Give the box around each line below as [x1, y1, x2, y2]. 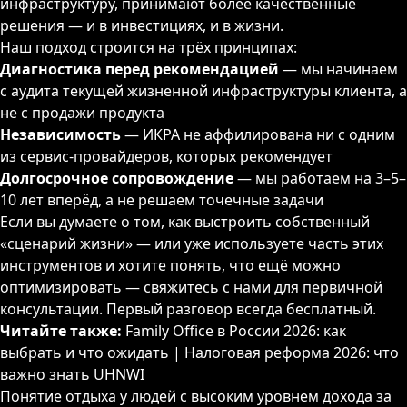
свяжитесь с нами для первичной [144, 277, 382, 297]
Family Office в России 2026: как [125, 321, 346, 341]
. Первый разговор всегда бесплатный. [99, 299, 376, 319]
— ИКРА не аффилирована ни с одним [121, 124, 395, 144]
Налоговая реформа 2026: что [184, 342, 399, 362]
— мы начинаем [279, 59, 398, 79]
